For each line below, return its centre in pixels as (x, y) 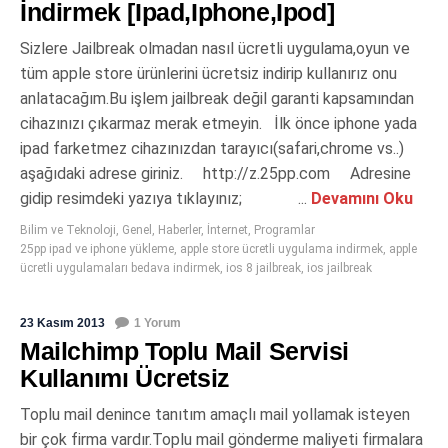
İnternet (227, 230)
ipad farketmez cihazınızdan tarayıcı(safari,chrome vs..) (212, 149)
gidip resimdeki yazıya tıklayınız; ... (163, 199)
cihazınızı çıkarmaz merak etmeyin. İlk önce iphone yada (218, 124)
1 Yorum (157, 323)
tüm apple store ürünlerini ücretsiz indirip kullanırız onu (208, 74)
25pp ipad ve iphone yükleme (97, 249)
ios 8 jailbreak (263, 268)
